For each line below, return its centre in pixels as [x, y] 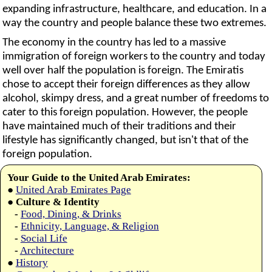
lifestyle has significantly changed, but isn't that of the [126, 141]
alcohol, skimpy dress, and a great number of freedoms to [136, 99]
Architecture [47, 250]
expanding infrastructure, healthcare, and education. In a [135, 10]
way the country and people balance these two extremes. [135, 24]
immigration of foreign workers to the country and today [134, 57]
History [32, 262]
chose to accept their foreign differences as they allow [127, 85]
